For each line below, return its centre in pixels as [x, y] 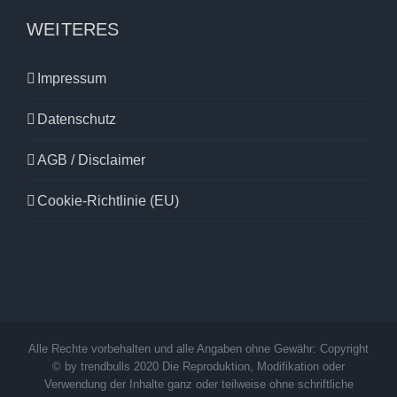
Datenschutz [77, 119]
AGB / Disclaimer [91, 160]
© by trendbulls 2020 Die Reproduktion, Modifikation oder [198, 366]
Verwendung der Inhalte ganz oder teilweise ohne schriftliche [198, 384]
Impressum [72, 78]
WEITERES [73, 29]
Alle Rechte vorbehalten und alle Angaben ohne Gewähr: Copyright [198, 349]
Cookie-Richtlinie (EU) [108, 201]
